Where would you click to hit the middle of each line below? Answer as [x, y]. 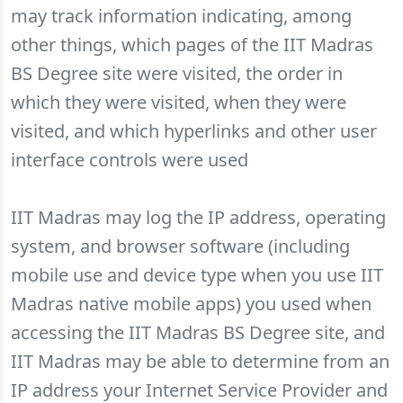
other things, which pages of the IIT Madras [192, 45]
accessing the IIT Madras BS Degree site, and [198, 332]
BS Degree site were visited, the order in [177, 73]
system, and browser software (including [180, 246]
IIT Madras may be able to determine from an [200, 361]
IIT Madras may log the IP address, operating [198, 217]
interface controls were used [130, 160]
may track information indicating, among [181, 16]
